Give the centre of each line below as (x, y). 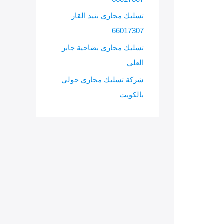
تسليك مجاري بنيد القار (108, 16)
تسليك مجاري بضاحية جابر (103, 48)
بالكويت (132, 94)
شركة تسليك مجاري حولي (103, 79)
